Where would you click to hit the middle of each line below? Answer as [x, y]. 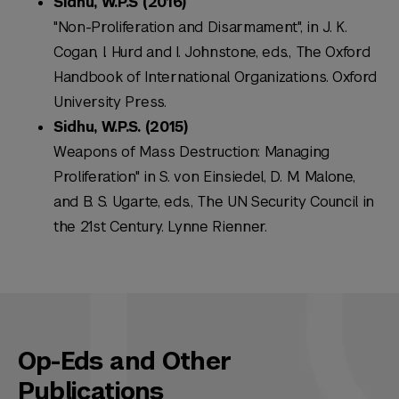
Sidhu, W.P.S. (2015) [121, 127]
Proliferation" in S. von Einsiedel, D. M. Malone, [204, 177]
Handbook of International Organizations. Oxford [215, 77]
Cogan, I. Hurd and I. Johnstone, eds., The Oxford [212, 53]
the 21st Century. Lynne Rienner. [160, 227]
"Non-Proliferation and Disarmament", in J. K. [200, 28]
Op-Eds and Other [125, 362]
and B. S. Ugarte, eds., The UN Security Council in [214, 202]
